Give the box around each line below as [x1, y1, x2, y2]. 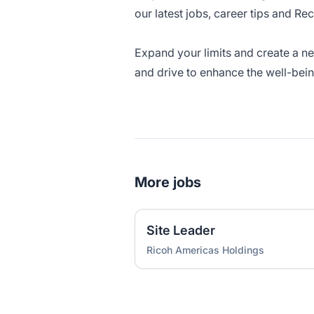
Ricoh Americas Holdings [146, 244, 264, 256]
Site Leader [146, 223, 215, 238]
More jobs [135, 174, 201, 191]
